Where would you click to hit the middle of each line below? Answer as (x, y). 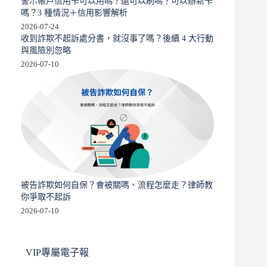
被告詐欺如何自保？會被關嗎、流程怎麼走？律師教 (117, 184)
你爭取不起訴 (46, 196)
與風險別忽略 (46, 50)
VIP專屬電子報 (57, 252)
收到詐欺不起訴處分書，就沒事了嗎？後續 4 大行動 (117, 38)
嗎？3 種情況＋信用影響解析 (74, 13)
